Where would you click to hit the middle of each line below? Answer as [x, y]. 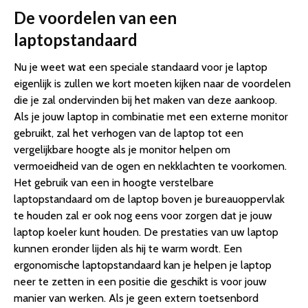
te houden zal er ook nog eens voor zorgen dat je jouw [143, 215]
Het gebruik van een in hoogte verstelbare [114, 182]
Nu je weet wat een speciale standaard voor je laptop [141, 67]
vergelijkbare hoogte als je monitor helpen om [122, 149]
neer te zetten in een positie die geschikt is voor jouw [140, 281]
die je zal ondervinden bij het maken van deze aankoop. [145, 100]
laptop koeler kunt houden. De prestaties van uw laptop [146, 232]
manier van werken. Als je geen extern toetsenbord [136, 298]
